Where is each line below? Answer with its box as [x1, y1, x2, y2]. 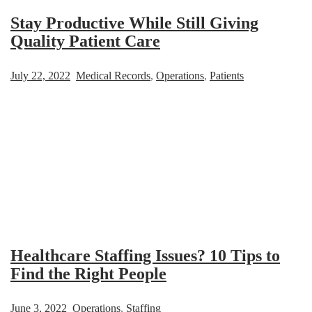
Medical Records [76, 69, 150, 81]
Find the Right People [10, 264, 166, 283]
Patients [210, 69, 244, 81]
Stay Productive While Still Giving [10, 13, 258, 32]
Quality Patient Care [10, 31, 160, 50]
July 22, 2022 [10, 69, 70, 81]
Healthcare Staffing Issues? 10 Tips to [10, 246, 280, 265]
